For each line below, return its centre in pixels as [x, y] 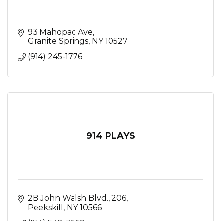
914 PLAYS [110, 136]
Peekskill [45, 207]
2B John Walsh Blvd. [68, 198]
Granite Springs [58, 41]
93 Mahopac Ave [60, 32]
